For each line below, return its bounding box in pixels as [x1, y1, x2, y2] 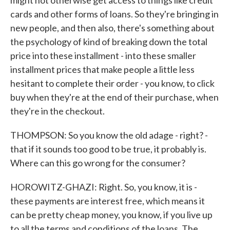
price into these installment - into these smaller [10, 50, 196, 61]
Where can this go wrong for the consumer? [10, 157, 185, 168]
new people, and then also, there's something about [10, 22, 215, 33]
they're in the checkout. [10, 105, 105, 117]
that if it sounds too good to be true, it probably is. [10, 143, 206, 155]
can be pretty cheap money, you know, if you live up [10, 209, 213, 220]
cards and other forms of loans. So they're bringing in [10, 8, 219, 20]
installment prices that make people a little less [10, 64, 195, 75]
